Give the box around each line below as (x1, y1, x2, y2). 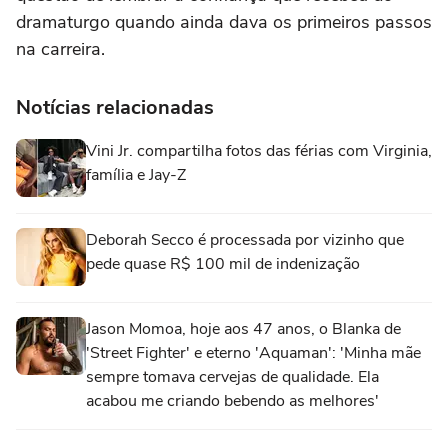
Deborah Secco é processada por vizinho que (86, 229, 404, 251)
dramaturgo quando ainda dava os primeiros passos (16, 10, 432, 34)
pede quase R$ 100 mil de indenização (86, 253, 360, 275)
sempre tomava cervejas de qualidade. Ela (86, 366, 379, 388)
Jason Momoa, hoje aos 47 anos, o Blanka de (86, 318, 401, 340)
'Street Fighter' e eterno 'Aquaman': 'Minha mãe (86, 342, 421, 364)
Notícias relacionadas (16, 94, 214, 121)
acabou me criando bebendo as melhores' (86, 390, 379, 412)
